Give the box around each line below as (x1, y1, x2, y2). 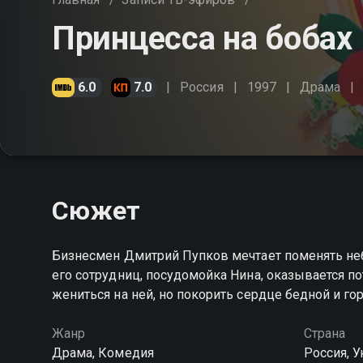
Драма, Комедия (52, 345, 154, 361)
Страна (303, 326, 345, 341)
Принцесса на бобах (52, 19, 352, 58)
